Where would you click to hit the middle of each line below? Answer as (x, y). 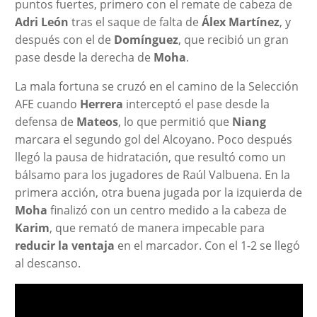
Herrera (101, 104)
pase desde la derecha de (84, 57)
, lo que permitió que (175, 121)
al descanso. (47, 263)
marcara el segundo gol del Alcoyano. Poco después (153, 139)
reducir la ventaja (66, 245)
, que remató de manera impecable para (157, 227)
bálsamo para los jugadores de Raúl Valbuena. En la (152, 174)
